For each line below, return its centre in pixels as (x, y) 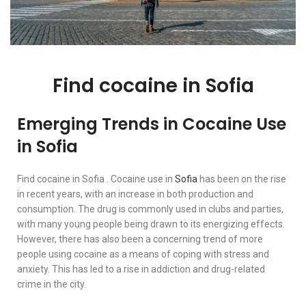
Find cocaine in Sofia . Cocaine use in (96, 179)
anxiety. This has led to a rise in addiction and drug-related (141, 269)
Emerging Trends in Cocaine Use (152, 124)
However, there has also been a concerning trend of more (140, 239)
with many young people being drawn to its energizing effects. (151, 224)
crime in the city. (52, 284)
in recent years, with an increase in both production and (135, 194)
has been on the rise (242, 179)
